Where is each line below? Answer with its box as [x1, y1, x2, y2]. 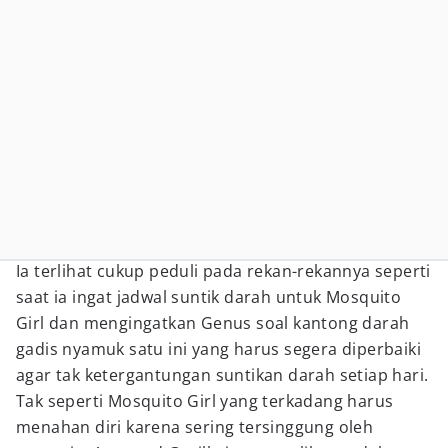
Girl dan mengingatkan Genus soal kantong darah [16, 312, 410, 334]
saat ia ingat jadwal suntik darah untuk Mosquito [16, 286, 402, 308]
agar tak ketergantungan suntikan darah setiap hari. [16, 364, 429, 386]
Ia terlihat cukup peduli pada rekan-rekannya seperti [16, 260, 431, 282]
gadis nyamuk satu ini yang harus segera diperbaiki [16, 338, 421, 360]
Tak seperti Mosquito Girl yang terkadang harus [16, 390, 394, 412]
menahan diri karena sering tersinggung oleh [16, 416, 374, 438]
